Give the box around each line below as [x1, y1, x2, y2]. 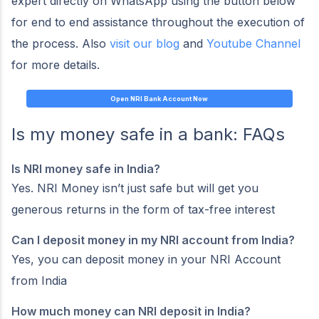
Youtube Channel [206, 36, 300, 51]
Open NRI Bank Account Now [110, 94, 209, 103]
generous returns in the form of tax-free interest [11, 202, 275, 216]
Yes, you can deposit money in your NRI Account [11, 251, 281, 266]
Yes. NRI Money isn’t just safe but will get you [11, 180, 258, 195]
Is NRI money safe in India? [11, 161, 160, 176]
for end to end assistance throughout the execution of [11, 14, 305, 29]
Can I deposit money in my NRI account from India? [11, 232, 295, 247]
